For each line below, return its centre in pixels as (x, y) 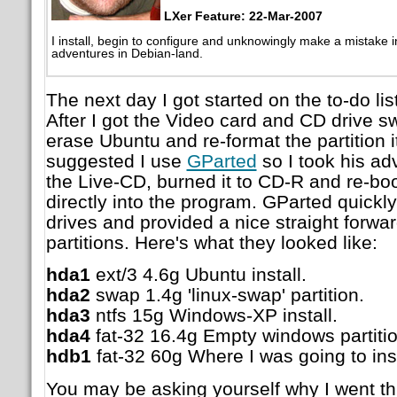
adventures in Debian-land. (127, 53)
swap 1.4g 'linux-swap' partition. (227, 295)
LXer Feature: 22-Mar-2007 (243, 16)
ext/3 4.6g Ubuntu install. (198, 275)
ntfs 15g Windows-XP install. (214, 315)
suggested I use (116, 160)
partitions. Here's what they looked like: (211, 242)
